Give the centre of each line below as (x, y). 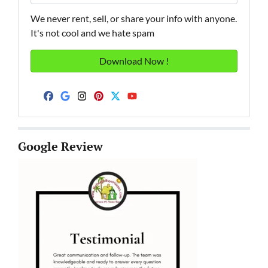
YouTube (164, 108)
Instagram (118, 108)
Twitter (141, 108)
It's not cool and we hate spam (92, 32)
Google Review (60, 147)
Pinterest (132, 108)
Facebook (84, 108)
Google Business (125, 108)
